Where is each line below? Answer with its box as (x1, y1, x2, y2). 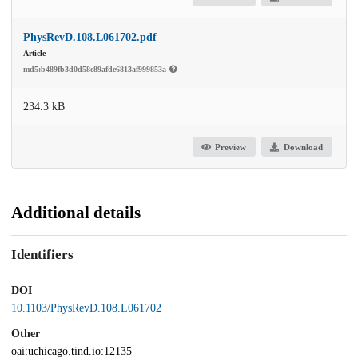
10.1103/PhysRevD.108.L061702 (11, 301, 161, 314)
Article (23, 49, 46, 58)
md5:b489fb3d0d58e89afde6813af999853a (23, 65, 169, 74)
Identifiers (11, 247, 74, 263)
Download (283, 141, 323, 152)
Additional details (11, 203, 141, 223)
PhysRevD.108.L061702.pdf (23, 31, 157, 44)
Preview (215, 141, 247, 152)
